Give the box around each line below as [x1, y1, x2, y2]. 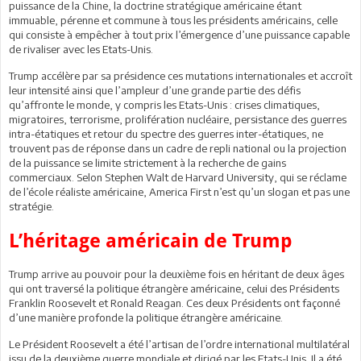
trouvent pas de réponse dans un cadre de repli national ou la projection [9, 141, 346, 155]
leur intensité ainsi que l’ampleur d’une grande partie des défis [9, 83, 301, 97]
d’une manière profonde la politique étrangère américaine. [9, 310, 283, 324]
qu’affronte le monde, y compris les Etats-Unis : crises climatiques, [9, 98, 320, 111]
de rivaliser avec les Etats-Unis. [9, 42, 153, 56]
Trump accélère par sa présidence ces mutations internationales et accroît [9, 68, 352, 82]
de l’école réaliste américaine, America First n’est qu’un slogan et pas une [9, 185, 350, 198]
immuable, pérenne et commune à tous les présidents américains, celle [9, 13, 338, 27]
